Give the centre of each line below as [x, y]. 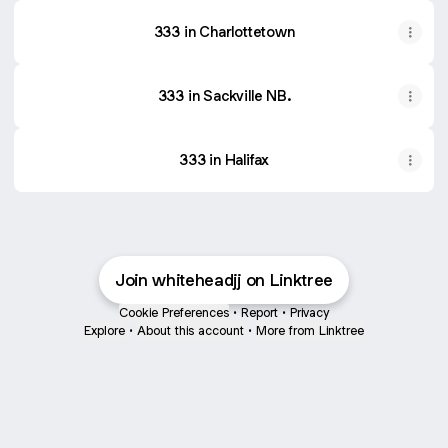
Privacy [309, 312]
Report [259, 312]
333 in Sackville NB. [224, 95]
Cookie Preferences [174, 312]
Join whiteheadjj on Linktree [224, 280]
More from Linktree [310, 330]
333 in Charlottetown [224, 31]
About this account [190, 330]
